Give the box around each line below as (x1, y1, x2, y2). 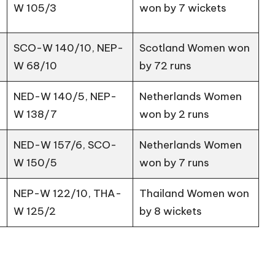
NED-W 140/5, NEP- (14, 89, 117, 103)
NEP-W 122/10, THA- (14, 186, 122, 200)
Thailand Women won (139, 186, 250, 200)
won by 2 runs (139, 107, 210, 121)
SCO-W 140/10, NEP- (14, 41, 124, 55)
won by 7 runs (139, 155, 210, 169)
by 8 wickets (139, 204, 203, 218)
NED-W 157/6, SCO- (14, 137, 117, 152)
